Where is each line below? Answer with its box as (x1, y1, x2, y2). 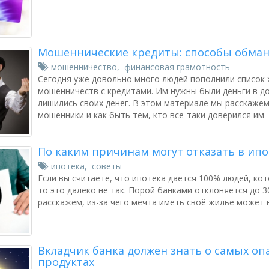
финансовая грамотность (124, 61, 230, 73)
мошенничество (51, 61, 117, 73)
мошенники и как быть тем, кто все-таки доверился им (38, 109, 264, 121)
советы (92, 160, 122, 172)
